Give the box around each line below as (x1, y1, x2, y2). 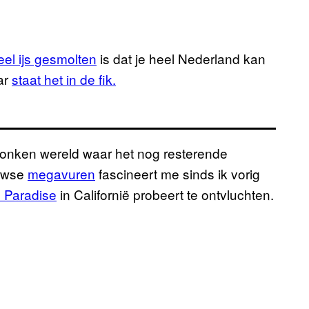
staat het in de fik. (12, 70, 116, 89)
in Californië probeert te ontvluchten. (57, 185, 274, 204)
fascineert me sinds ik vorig (95, 164, 260, 183)
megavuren (28, 164, 95, 183)
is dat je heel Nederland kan (97, 49, 266, 68)
